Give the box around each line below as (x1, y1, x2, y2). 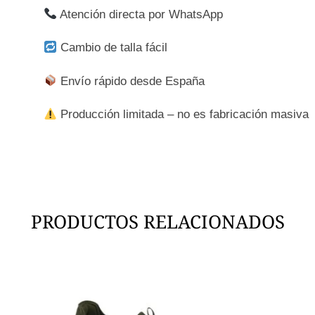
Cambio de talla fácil (57, 41, 168, 55)
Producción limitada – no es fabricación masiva (57, 108, 309, 122)
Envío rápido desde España (57, 74, 205, 88)
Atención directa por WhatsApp (57, 7, 224, 21)
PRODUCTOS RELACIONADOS (30, 208, 285, 234)
